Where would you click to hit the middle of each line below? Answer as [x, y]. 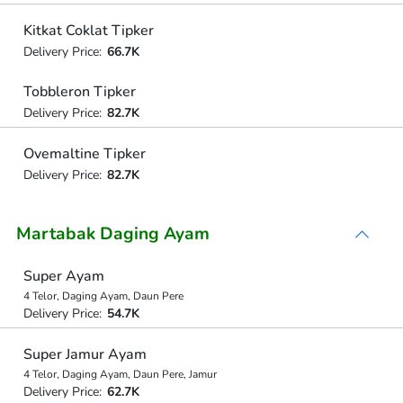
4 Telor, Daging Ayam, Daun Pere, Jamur [120, 374]
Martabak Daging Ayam [113, 234]
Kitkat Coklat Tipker [88, 30]
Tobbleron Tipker [79, 92]
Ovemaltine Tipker [84, 153]
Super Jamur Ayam [85, 354]
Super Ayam [63, 276]
